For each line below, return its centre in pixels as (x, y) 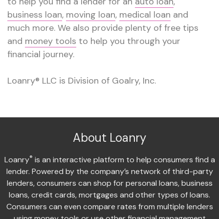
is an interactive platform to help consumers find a (124, 159)
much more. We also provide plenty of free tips (103, 28)
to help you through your (128, 41)
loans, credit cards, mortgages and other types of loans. (109, 195)
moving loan (91, 14)
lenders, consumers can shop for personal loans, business (109, 183)
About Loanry (109, 137)
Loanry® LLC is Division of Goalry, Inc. (82, 80)
